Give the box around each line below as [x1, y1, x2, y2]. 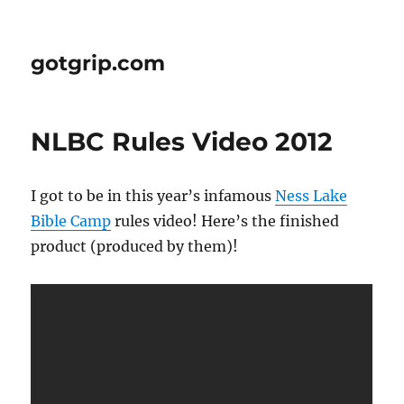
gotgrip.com [31, 50, 166, 76]
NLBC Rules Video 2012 [31, 126, 334, 157]
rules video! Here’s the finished [111, 212, 340, 230]
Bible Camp [31, 212, 112, 230]
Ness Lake [275, 187, 348, 205]
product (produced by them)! [31, 237, 239, 255]
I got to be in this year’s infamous [31, 187, 276, 205]
